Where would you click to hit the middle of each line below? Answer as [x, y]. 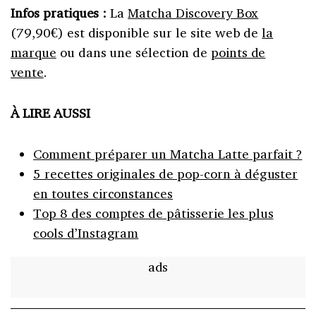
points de [238, 53]
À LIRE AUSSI [50, 113]
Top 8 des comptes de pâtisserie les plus [153, 213]
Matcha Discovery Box [193, 13]
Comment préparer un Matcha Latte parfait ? [168, 154]
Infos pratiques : [59, 13]
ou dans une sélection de [133, 53]
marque [34, 53]
